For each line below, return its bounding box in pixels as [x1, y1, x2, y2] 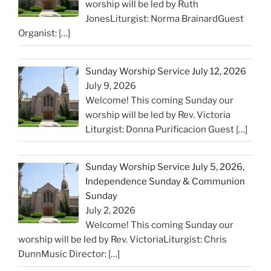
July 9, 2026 [85, 80, 137, 91]
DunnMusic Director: [18, 249, 108, 260]
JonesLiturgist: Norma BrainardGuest [85, 13, 244, 25]
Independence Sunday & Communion [85, 176, 246, 188]
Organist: [18, 28, 59, 39]
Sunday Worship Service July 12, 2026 [85, 65, 247, 77]
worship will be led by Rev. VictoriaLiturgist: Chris [18, 234, 227, 246]
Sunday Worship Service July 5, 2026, [85, 162, 245, 173]
